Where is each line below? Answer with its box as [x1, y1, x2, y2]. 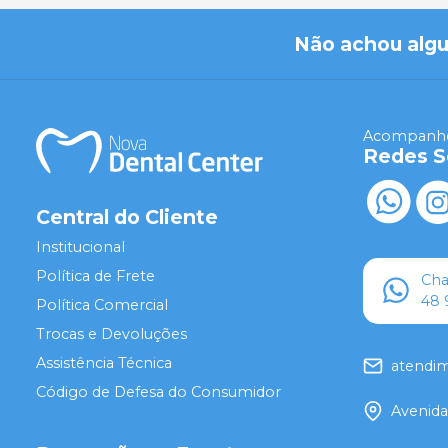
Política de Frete [36, 266, 155, 285]
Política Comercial [36, 295, 168, 314]
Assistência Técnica [36, 353, 172, 372]
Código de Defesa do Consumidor [36, 382, 281, 401]
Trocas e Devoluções [36, 324, 187, 343]
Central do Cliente [36, 204, 218, 229]
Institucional [36, 237, 125, 256]
